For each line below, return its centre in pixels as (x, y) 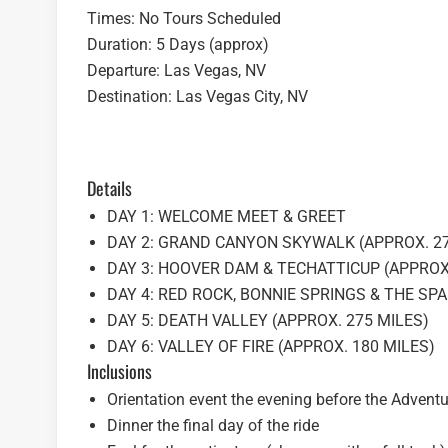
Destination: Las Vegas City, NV (197, 97)
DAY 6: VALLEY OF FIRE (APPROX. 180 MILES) (271, 347)
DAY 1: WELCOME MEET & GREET (226, 217)
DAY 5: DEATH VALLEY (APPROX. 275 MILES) (268, 321)
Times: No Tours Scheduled (184, 19)
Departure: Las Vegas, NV (176, 71)
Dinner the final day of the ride (213, 426)
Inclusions (121, 371)
